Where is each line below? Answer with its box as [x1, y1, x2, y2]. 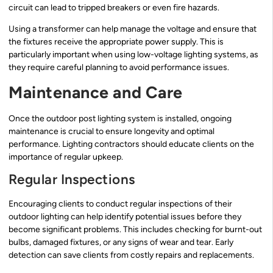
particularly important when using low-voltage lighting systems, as [9, 49, 258, 60]
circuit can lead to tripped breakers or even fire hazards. [9, 2, 219, 13]
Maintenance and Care [9, 82, 183, 102]
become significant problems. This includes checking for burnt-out [9, 224, 262, 235]
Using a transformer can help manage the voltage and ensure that [9, 24, 257, 35]
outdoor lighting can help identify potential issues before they [9, 211, 241, 222]
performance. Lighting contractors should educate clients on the [9, 138, 254, 149]
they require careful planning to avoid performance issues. [9, 62, 229, 73]
